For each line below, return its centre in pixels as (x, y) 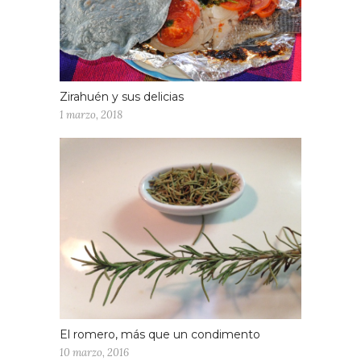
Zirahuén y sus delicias (122, 97)
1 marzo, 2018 (91, 115)
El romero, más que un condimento (160, 335)
